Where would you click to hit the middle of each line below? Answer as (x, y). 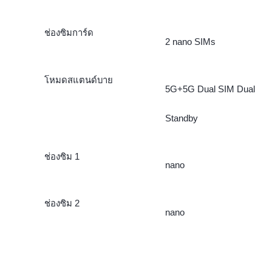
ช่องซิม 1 (62, 156)
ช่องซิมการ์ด (69, 32)
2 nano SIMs (190, 41)
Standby (181, 118)
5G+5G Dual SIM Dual (210, 89)
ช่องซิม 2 (62, 203)
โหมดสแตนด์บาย (78, 80)
